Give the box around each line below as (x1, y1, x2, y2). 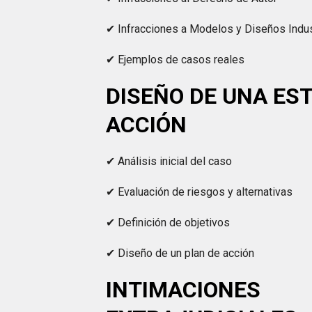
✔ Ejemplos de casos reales (106, 53, 245, 66)
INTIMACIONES (106, 276, 261, 303)
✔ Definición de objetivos (106, 216, 231, 229)
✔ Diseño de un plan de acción (106, 247, 255, 260)
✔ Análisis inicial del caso (106, 155, 233, 168)
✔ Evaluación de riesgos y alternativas (106, 185, 293, 198)
